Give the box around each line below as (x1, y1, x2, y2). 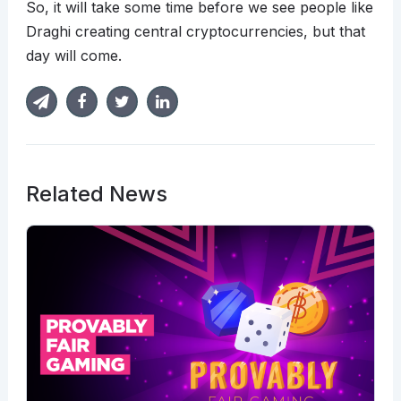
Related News (25, 181, 167, 208)
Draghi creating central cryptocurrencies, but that (25, 22, 365, 41)
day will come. (25, 47, 122, 65)
